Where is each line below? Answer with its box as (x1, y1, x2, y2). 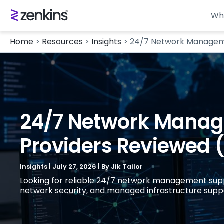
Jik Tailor (111, 162, 143, 171)
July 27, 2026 (52, 162, 98, 171)
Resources (42, 36, 83, 47)
